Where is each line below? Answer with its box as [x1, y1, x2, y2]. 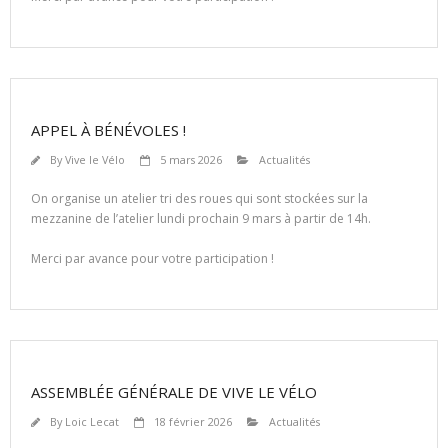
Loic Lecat [65, 414, 119, 430]
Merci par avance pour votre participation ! [31, 250, 274, 268]
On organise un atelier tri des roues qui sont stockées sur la [31, 190, 368, 208]
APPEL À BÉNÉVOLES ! [31, 120, 186, 141]
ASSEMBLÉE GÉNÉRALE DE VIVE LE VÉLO [31, 382, 317, 403]
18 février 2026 [154, 414, 232, 430]
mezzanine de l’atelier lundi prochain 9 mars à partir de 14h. [31, 210, 371, 228]
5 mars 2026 [160, 152, 222, 168]
